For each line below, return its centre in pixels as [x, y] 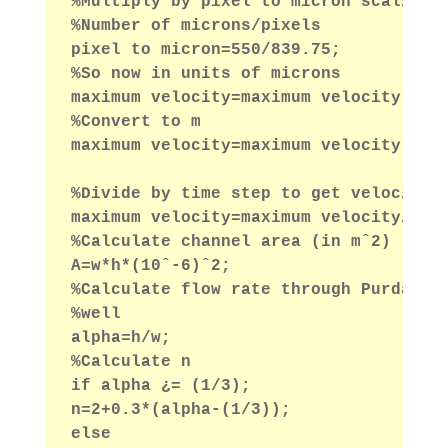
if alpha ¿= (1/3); [160, 386]
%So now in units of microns [205, 74]
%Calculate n [130, 362]
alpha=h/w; [120, 338]
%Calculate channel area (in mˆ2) [230, 242]
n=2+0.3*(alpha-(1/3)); [180, 410]
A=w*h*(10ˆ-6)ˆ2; [150, 266]
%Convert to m [135, 122]
